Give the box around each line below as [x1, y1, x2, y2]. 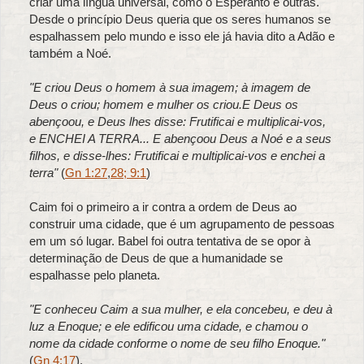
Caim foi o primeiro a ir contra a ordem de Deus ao [29, 200, 297, 214]
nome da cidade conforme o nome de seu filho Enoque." [29, 336, 325, 351]
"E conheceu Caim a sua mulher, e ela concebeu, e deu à [29, 302, 332, 317]
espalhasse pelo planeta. [29, 268, 160, 283]
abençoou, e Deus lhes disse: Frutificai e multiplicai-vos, [29, 115, 326, 129]
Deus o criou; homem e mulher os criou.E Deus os [29, 97, 298, 112]
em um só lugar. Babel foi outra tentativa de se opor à [29, 234, 310, 249]
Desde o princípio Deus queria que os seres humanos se [29, 12, 331, 27]
